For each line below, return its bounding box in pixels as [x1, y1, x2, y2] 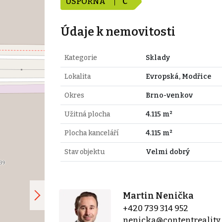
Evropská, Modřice [145, 72, 211, 81]
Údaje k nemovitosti [60, 24, 175, 39]
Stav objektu [64, 147, 105, 156]
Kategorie [64, 53, 97, 62]
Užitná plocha [64, 110, 110, 118]
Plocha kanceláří [64, 128, 118, 137]
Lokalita [64, 72, 91, 81]
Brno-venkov [145, 91, 193, 100]
